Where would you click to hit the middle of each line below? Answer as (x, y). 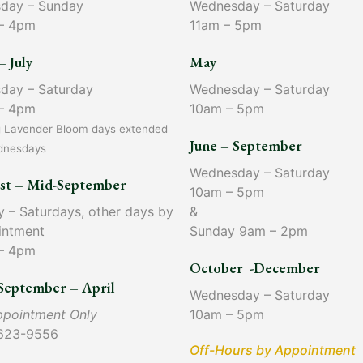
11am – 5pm (226, 26)
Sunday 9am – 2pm (249, 231)
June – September (246, 146)
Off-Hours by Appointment (273, 350)
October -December (255, 268)
